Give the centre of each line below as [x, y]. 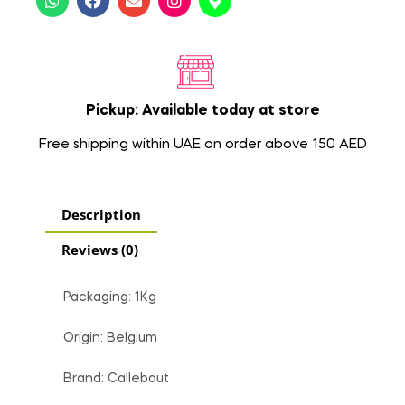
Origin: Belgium [110, 338]
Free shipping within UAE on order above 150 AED [202, 144]
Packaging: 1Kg [110, 297]
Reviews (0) [100, 249]
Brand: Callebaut [116, 378]
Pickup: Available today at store [202, 111]
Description [101, 214]
